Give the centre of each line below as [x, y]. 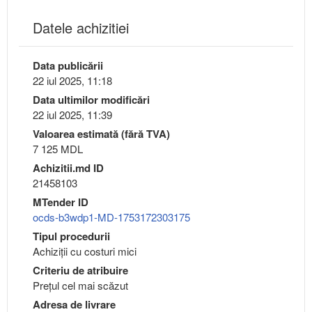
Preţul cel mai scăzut [80, 285]
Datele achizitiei [81, 27]
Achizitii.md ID [68, 167]
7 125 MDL [58, 148]
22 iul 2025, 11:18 [72, 80]
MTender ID [61, 202]
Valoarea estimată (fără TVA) [101, 133]
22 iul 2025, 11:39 [72, 114]
